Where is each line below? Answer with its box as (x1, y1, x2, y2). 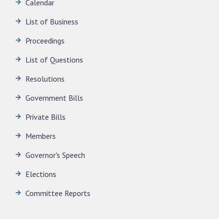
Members (25, 131, 56, 141)
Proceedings (25, 36, 65, 45)
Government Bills (25, 93, 83, 103)
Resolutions (25, 74, 65, 84)
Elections (25, 169, 56, 179)
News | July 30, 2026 (11, 9, 65, 16)
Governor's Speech (25, 150, 85, 160)
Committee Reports (25, 188, 90, 198)
